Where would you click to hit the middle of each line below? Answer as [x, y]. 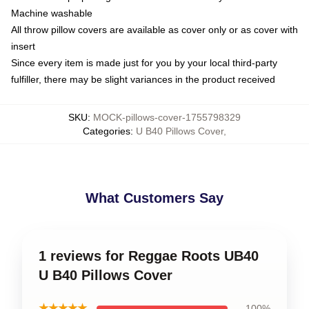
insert [23, 46]
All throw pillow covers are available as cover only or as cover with [154, 30]
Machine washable [52, 13]
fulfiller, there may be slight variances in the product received [143, 79]
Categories [107, 131]
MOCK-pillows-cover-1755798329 [167, 117]
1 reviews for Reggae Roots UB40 [149, 256]
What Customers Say [154, 198]
